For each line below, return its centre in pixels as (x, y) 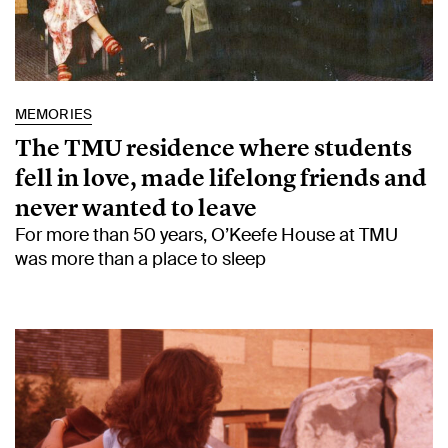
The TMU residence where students (213, 147)
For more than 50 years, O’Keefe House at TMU (206, 234)
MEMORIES (53, 113)
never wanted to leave (136, 207)
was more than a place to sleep (140, 258)
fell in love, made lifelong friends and (221, 177)
